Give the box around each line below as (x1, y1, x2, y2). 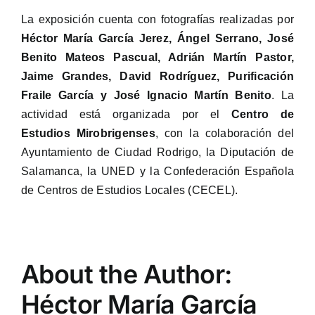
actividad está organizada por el (20, 108, 231, 121)
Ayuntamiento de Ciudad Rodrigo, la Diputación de (20, 146, 295, 159)
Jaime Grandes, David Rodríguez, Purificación (20, 70, 295, 83)
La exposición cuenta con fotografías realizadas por (20, 13, 295, 26)
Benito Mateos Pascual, (20, 51, 168, 64)
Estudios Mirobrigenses (20, 127, 155, 140)
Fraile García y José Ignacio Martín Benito (20, 89, 271, 102)
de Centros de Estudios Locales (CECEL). (20, 184, 238, 197)
